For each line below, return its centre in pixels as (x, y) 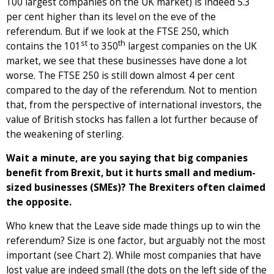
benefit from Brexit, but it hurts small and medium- (131, 172)
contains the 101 (43, 46)
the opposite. (39, 202)
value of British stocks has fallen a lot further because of (132, 119)
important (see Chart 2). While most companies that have (134, 255)
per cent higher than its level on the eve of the (111, 17)
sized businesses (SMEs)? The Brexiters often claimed (136, 187)
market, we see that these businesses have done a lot (127, 61)
